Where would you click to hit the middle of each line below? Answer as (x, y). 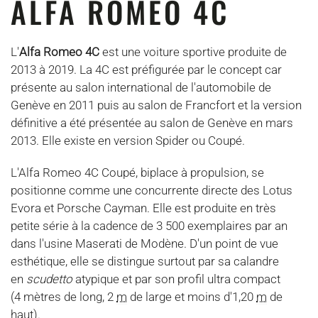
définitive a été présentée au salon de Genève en (138, 123)
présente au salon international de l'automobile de (141, 87)
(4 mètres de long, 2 (64, 297)
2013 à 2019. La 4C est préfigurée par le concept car (146, 70)
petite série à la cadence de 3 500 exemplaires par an (149, 226)
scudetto (49, 279)
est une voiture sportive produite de (193, 52)
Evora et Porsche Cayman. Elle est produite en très (143, 208)
